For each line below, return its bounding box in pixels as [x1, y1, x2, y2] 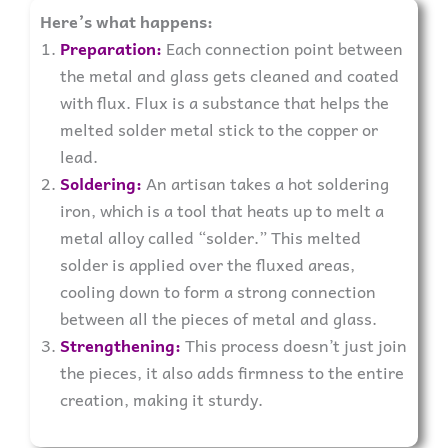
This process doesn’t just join [181, 331, 407, 358]
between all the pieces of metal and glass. [60, 304, 377, 331]
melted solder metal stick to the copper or [60, 115, 378, 142]
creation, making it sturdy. [60, 385, 263, 412]
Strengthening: [60, 331, 181, 358]
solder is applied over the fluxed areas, [60, 250, 355, 277]
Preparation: [60, 34, 162, 61]
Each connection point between [162, 34, 403, 61]
